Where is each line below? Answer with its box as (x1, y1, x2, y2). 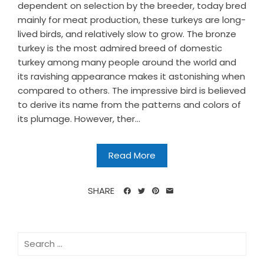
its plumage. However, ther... (18, 112, 140, 125)
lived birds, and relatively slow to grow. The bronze (18, 27, 236, 40)
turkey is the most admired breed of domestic (18, 41, 222, 54)
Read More (108, 148, 156, 161)
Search (17, 232, 48, 245)
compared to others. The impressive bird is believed (18, 84, 246, 97)
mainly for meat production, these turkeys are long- (18, 13, 246, 26)
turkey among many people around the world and (18, 55, 236, 68)
